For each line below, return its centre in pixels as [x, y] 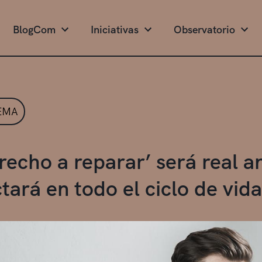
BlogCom [34, 30]
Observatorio [204, 30]
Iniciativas [115, 30]
